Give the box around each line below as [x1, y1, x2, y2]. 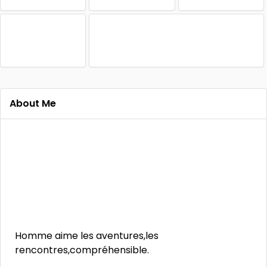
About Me [10, 97, 56, 110]
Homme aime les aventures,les [15, 229, 159, 243]
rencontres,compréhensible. [15, 243, 149, 257]
